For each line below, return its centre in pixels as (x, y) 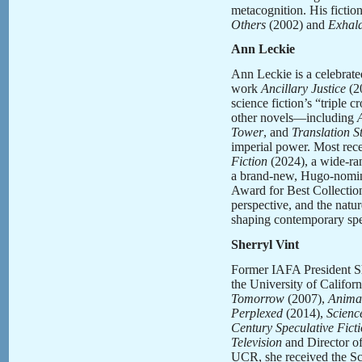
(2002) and (297, 24)
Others (248, 24)
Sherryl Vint (265, 244)
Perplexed (257, 313)
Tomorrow (258, 298)
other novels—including (294, 118)
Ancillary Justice (303, 89)
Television (257, 342)
